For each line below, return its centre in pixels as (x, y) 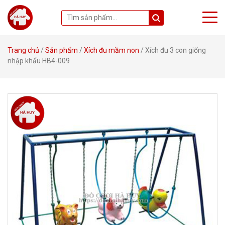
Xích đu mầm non (111, 50)
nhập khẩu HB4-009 (39, 61)
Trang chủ (23, 50)
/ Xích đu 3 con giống (173, 50)
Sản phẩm (62, 50)
